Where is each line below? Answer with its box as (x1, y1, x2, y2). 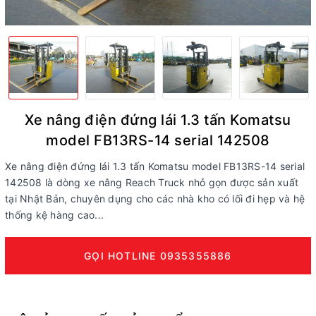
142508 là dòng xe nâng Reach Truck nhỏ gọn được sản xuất (5, 176, 298, 188)
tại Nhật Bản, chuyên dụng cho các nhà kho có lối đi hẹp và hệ (5, 192, 305, 205)
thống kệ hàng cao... (5, 208, 104, 221)
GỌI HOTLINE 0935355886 (84, 249, 232, 262)
